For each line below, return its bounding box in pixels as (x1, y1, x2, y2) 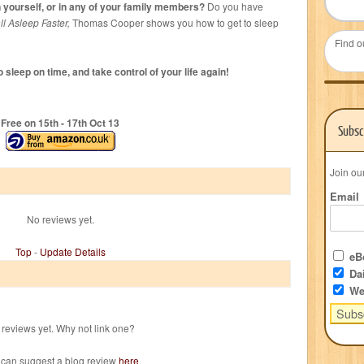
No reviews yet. (26, 211, 94, 226)
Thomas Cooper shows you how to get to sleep (70, 15, 279, 29)
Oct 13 (87, 115, 119, 130)
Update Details (39, 244, 106, 258)
